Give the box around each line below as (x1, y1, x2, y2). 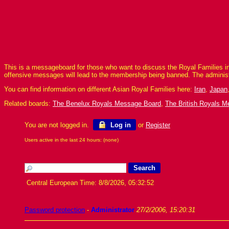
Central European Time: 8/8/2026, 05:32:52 (25, 179, 158, 187)
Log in (108, 121, 131, 129)
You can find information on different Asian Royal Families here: (4, 85, 194, 93)
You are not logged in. (25, 121, 93, 129)
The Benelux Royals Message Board (53, 100, 161, 107)
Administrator (91, 206, 134, 214)
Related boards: (4, 100, 53, 107)
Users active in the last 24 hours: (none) (25, 137, 119, 143)
